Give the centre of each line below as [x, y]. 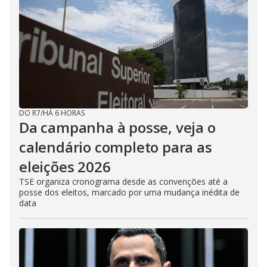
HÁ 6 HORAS [64, 113]
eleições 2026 [65, 166]
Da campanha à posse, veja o [117, 127]
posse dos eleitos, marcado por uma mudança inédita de [129, 192]
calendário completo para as [116, 147]
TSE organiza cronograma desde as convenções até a [123, 181]
